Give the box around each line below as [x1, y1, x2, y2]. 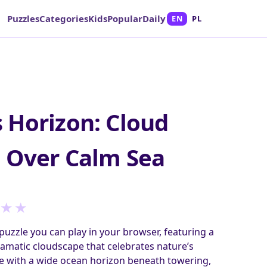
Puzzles [7, 12, 40, 24]
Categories [39, 12, 89, 24]
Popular [107, 12, 143, 24]
